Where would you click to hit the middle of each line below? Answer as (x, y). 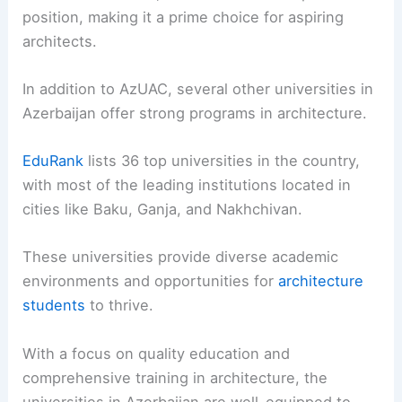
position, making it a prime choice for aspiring (184, 17)
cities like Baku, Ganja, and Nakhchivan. (163, 210)
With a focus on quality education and (157, 353)
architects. (60, 41)
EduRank (53, 161)
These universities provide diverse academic (181, 257)
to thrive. (120, 306)
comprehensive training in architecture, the (175, 377)
